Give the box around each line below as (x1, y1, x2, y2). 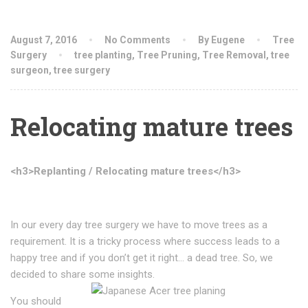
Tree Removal (202, 49, 266, 60)
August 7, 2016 (10, 34, 77, 45)
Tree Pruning (137, 49, 197, 60)
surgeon (10, 65, 49, 76)
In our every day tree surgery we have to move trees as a (10, 219, 267, 231)
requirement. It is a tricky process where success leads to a (10, 235, 280, 247)
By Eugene (198, 34, 245, 45)
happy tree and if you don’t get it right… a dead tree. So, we (10, 252, 273, 264)
